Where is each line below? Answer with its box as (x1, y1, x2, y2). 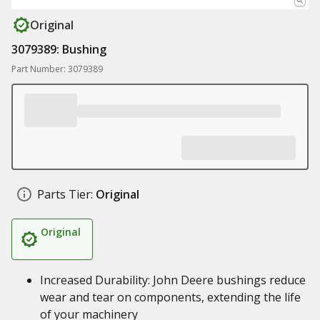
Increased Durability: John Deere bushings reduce (40, 272, 306, 288)
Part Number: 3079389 (11, 63, 103, 75)
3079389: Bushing (11, 41, 106, 57)
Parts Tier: (37, 186, 93, 202)
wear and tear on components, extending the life (40, 289, 301, 305)
